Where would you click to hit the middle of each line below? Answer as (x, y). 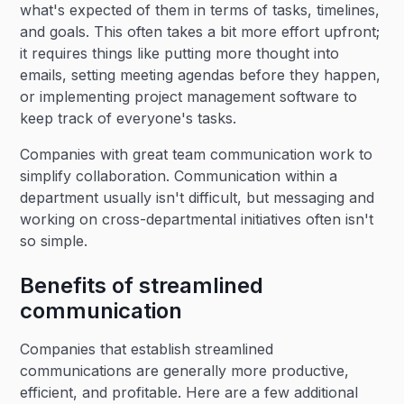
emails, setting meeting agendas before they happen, (201, 75)
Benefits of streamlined (142, 285)
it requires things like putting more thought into (180, 53)
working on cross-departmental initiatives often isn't (197, 219)
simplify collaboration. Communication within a (179, 176)
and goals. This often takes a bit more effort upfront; (200, 32)
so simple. (54, 241)
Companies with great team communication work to (197, 154)
